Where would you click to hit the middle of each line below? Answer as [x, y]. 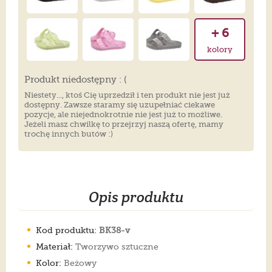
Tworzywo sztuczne [116, 246]
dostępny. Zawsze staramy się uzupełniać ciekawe [120, 105]
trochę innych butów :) [69, 134]
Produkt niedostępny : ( [76, 80]
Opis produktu [136, 197]
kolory [220, 49]
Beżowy [79, 263]
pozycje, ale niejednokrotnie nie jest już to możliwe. [123, 114]
